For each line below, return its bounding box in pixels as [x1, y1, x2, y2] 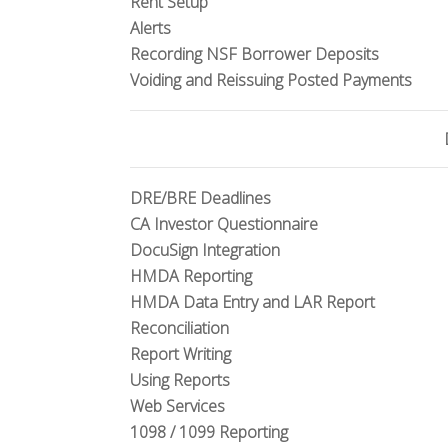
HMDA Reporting [130, 265, 252, 287]
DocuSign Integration [130, 239, 280, 261]
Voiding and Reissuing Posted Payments [130, 69, 412, 91]
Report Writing [130, 343, 231, 365]
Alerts [130, 17, 171, 39]
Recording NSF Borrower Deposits [130, 43, 379, 65]
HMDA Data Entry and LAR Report [130, 291, 375, 313]
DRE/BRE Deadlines [130, 187, 271, 209]
